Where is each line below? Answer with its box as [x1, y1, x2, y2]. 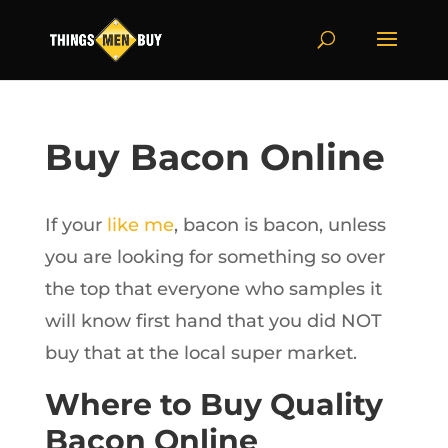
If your [44, 214, 107, 236]
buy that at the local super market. [44, 342, 357, 364]
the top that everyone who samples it [44, 278, 382, 300]
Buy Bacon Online [44, 135, 385, 179]
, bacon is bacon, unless [173, 214, 386, 236]
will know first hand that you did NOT [44, 310, 382, 332]
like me [106, 214, 174, 236]
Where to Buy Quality [44, 386, 383, 423]
